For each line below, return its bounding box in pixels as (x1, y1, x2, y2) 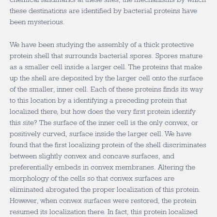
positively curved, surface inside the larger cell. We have (10, 130, 191, 138)
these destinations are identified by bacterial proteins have (10, 7, 197, 15)
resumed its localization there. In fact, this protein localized (10, 208, 198, 216)
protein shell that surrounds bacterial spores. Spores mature (10, 52, 202, 60)
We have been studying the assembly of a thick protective (10, 41, 194, 48)
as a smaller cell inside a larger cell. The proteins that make (10, 63, 202, 71)
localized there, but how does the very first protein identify (10, 108, 196, 115)
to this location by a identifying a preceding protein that (10, 96, 187, 104)
